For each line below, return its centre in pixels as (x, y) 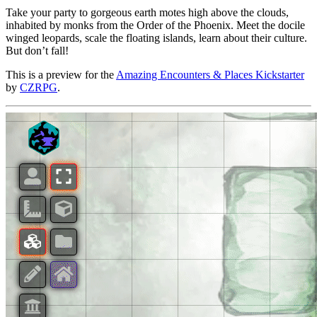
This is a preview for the (61, 74)
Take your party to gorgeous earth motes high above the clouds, (147, 12)
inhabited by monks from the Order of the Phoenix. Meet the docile (155, 25)
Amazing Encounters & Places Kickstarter (210, 74)
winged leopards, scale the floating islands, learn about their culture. (156, 38)
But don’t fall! (37, 50)
